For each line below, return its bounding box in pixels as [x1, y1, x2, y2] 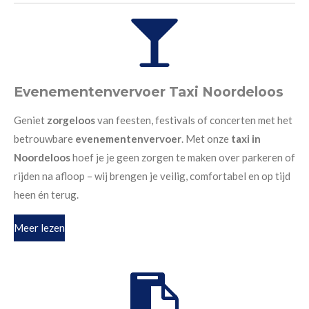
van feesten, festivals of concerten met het [95, 113, 292, 126]
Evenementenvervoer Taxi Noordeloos [14, 83, 283, 100]
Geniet [14, 113, 47, 126]
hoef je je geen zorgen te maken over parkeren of [72, 150, 295, 163]
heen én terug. [14, 188, 79, 201]
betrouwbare [14, 132, 75, 145]
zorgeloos [47, 113, 95, 126]
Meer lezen [14, 221, 65, 235]
